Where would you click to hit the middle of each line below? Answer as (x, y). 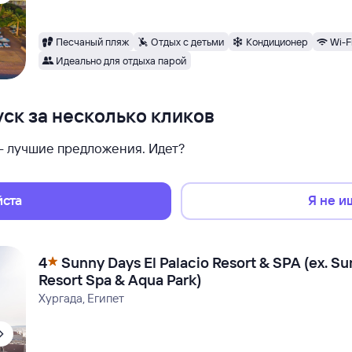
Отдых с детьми (188, 41)
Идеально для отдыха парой (121, 60)
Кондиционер (277, 41)
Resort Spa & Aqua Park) (120, 280)
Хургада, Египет (82, 298)
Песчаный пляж (93, 41)
